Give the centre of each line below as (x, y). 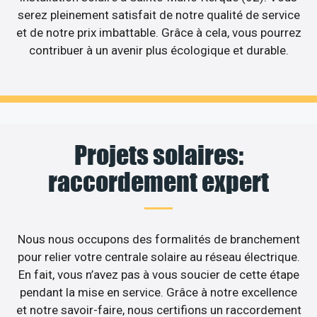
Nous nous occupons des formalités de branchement (158, 239)
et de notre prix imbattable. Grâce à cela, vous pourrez (158, 33)
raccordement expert (158, 181)
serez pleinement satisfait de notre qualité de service (158, 15)
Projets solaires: (158, 155)
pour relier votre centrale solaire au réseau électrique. (158, 257)
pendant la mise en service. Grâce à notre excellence (158, 292)
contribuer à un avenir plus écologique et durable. (158, 51)
